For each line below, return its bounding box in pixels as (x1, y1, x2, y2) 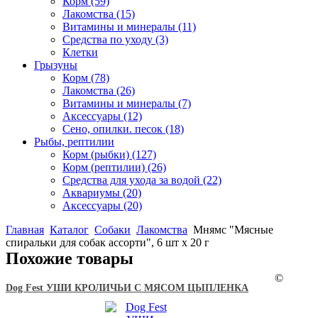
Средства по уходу (62, 33, 155, 45)
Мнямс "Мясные (190, 224, 273, 236)
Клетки (62, 46, 98, 58)
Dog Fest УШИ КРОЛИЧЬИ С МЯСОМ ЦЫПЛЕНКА (6, 282, 248, 293)
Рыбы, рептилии (34, 136, 114, 148)
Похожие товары (6, 249, 133, 268)
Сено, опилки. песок (62, 123, 165, 135)
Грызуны (34, 59, 77, 71)
